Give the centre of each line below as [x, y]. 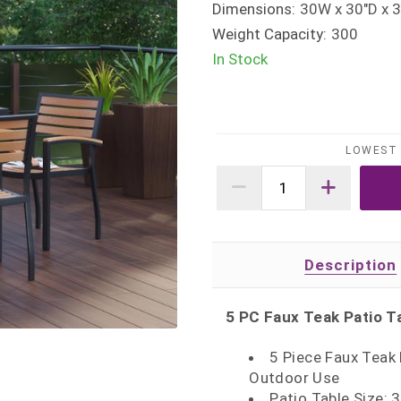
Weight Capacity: [270, 34]
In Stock [240, 59]
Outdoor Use [294, 378]
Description [351, 265]
